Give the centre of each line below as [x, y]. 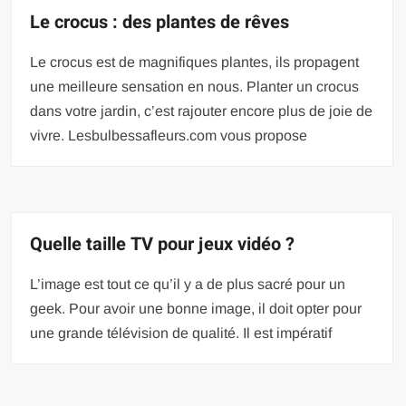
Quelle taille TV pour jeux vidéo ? [163, 244]
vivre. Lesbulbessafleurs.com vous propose [169, 135]
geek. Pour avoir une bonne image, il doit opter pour [196, 309]
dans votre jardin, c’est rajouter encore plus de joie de [202, 111]
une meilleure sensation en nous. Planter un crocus [195, 87]
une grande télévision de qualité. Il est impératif [181, 333]
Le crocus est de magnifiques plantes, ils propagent [195, 62]
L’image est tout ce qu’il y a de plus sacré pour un [188, 284]
